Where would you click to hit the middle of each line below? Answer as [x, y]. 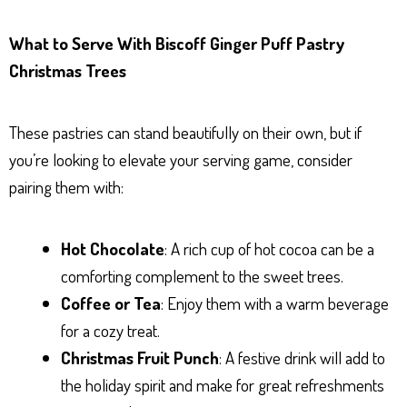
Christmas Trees [68, 71]
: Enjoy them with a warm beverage [275, 303]
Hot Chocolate [113, 249]
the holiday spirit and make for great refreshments [223, 385]
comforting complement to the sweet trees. [202, 276]
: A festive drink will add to [302, 358]
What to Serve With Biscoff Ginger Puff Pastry [177, 44]
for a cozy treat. [110, 331]
